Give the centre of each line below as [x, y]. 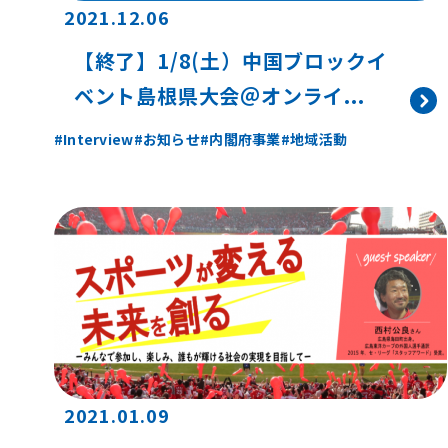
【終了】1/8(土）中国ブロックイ [230, 60]
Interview [98, 138]
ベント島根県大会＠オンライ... [219, 95]
